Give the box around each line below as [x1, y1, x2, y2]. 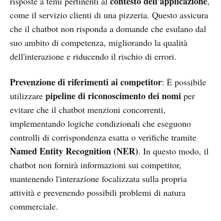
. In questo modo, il [138, 145, 209, 157]
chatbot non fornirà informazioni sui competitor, [10, 158, 182, 171]
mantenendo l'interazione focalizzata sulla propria [10, 172, 187, 184]
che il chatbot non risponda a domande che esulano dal [10, 22, 206, 35]
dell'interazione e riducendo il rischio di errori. [10, 50, 177, 62]
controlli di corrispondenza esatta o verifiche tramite [10, 131, 196, 143]
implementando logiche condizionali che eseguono [10, 117, 191, 129]
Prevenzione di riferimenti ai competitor [10, 75, 162, 88]
